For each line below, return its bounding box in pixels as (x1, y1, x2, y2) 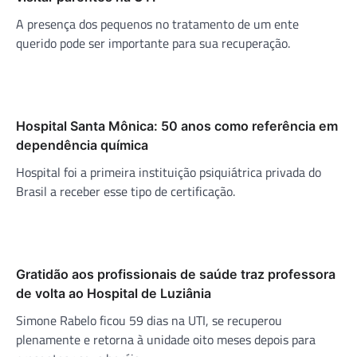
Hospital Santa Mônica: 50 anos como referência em (16, 117, 338, 134)
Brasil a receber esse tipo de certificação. (16, 181, 235, 201)
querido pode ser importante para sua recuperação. (16, 33, 290, 53)
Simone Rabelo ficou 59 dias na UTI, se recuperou (16, 310, 282, 330)
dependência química (16, 136, 148, 153)
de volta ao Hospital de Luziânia (16, 284, 211, 301)
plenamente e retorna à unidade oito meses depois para (16, 329, 316, 349)
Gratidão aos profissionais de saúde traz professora (16, 265, 335, 282)
